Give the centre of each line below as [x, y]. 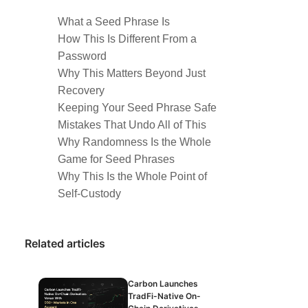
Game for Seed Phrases [116, 159]
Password [82, 56]
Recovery [81, 90]
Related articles [65, 243]
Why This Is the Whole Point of [132, 176]
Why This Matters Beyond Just [132, 73]
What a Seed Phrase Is [114, 22]
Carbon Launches [163, 284]
